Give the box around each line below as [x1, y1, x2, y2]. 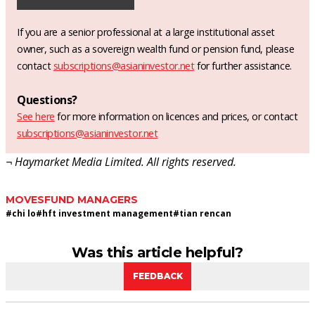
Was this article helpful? [72, 243, 243, 261]
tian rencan [179, 207, 231, 219]
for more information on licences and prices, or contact [54, 109, 298, 123]
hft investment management [42, 207, 173, 219]
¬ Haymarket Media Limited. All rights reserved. [6, 153, 236, 169]
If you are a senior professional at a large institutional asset [17, 25, 275, 39]
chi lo [12, 207, 36, 219]
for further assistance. [194, 58, 292, 72]
